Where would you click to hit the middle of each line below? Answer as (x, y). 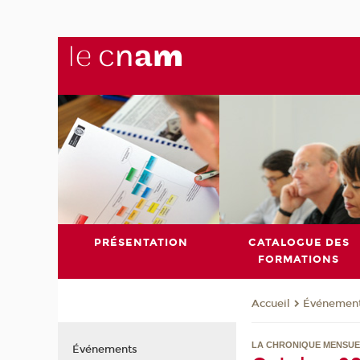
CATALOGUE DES (299, 242)
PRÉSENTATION (141, 242)
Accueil (271, 304)
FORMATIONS (299, 259)
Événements (104, 349)
